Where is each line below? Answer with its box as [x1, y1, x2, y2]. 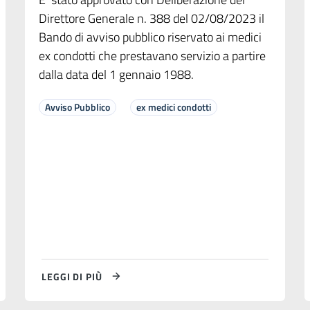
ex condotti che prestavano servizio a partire [38, 46, 266, 66]
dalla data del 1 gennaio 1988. [38, 65, 194, 84]
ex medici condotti [136, 100, 211, 115]
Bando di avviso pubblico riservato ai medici [38, 28, 262, 47]
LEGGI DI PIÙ [41, 268, 102, 284]
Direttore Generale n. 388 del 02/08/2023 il [38, 9, 264, 28]
